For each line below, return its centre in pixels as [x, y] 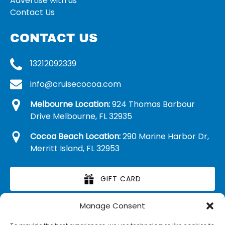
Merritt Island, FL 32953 [75, 149]
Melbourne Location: [70, 104]
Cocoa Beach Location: [75, 137]
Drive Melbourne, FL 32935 [81, 117]
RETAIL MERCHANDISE [121, 215]
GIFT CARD [121, 179]
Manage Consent [113, 206]
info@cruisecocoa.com [76, 84]
